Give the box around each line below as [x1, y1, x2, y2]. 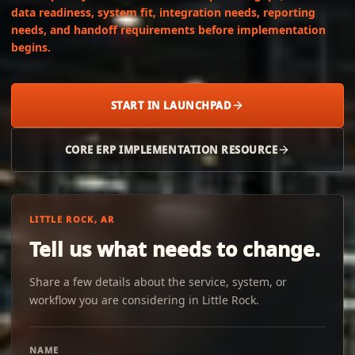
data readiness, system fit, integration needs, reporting [11, 5, 315, 20]
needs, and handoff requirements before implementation [11, 22, 326, 37]
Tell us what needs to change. [29, 235, 320, 262]
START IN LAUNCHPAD [110, 98, 232, 113]
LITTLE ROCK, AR [29, 213, 115, 225]
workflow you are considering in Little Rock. [29, 292, 259, 307]
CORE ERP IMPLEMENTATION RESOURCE [64, 143, 278, 157]
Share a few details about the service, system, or [29, 274, 287, 289]
